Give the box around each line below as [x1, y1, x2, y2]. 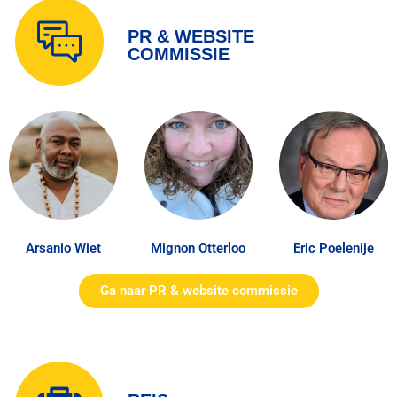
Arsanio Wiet [25, 239, 101, 256]
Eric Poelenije [293, 239, 375, 256]
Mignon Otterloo [151, 239, 246, 256]
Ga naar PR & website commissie [99, 282, 298, 299]
